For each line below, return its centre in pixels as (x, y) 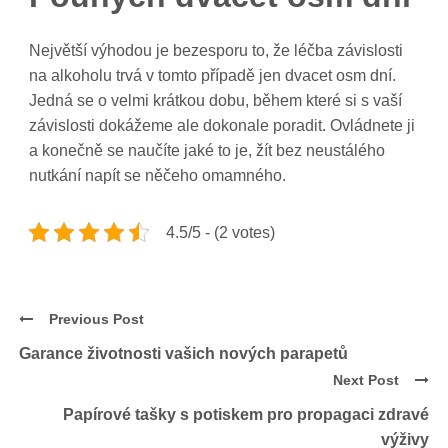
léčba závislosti (349, 50)
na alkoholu (71, 75)
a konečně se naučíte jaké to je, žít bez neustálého (207, 150)
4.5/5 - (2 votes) (221, 232)
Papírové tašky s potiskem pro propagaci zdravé (245, 415)
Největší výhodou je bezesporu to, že (162, 50)
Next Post (365, 380)
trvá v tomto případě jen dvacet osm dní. (254, 75)
